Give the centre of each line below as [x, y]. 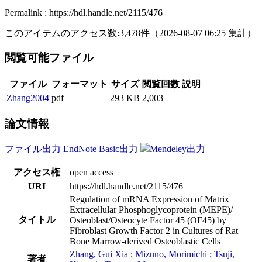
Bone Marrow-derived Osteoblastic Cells [145, 241]
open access [92, 172]
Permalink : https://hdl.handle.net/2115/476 [84, 12]
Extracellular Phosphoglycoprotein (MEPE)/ [151, 209]
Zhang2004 [28, 98]
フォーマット [80, 84]
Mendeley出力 [177, 149]
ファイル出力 [33, 149]
